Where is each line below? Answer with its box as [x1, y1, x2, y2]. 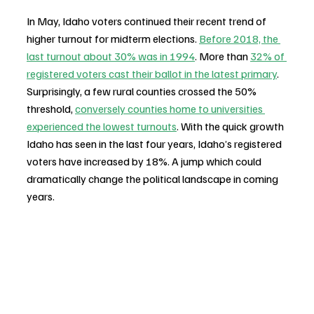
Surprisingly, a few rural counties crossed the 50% [27, 83, 259, 98]
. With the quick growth [177, 118, 286, 133]
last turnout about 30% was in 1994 [27, 48, 195, 63]
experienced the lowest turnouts [27, 118, 177, 133]
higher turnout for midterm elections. [27, 31, 199, 46]
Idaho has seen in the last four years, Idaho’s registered [27, 136, 284, 151]
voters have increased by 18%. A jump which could [27, 153, 264, 168]
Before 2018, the [199, 31, 280, 46]
